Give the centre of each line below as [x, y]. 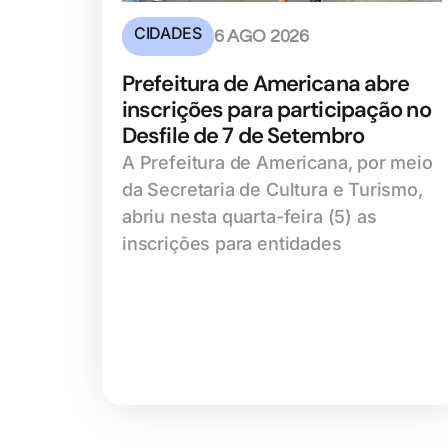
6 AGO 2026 [261, 37]
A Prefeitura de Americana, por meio [277, 163]
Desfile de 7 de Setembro [243, 136]
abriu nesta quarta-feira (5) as [249, 217]
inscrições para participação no [276, 110]
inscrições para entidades [232, 244]
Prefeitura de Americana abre [266, 84]
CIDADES [168, 33]
